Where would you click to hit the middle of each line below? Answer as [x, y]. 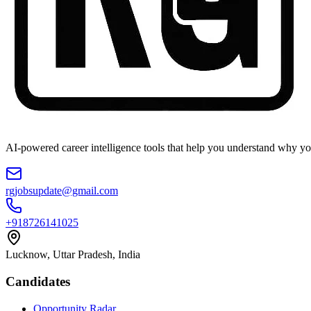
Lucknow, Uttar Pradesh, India [73, 255]
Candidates [38, 282]
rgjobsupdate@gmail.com [62, 191]
